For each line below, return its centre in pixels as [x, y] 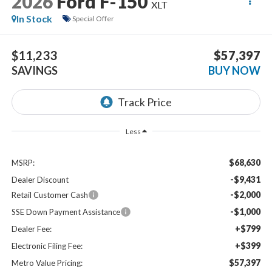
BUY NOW [235, 71]
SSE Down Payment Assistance [66, 212]
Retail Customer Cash [49, 195]
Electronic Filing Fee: [47, 246]
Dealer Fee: [31, 229]
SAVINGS [34, 71]
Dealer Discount [40, 179]
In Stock [34, 18]
